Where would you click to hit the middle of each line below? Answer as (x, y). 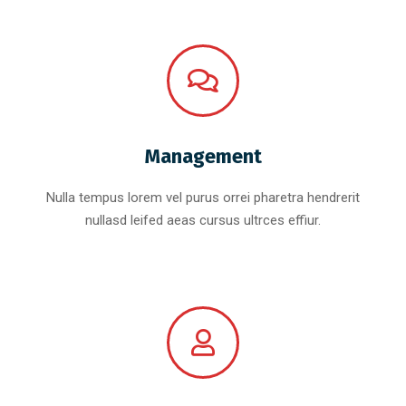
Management (203, 156)
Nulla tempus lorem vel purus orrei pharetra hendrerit (203, 198)
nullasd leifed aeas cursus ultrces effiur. (203, 220)
